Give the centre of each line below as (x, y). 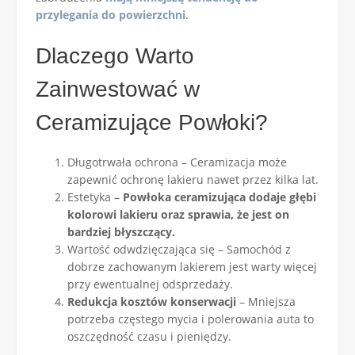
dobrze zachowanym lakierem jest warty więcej (192, 267)
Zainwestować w (118, 89)
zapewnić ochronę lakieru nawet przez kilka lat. (193, 180)
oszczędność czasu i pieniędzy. (149, 337)
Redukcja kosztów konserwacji (152, 302)
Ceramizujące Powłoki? (152, 122)
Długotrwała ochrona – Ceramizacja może (177, 162)
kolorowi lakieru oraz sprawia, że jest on (178, 215)
